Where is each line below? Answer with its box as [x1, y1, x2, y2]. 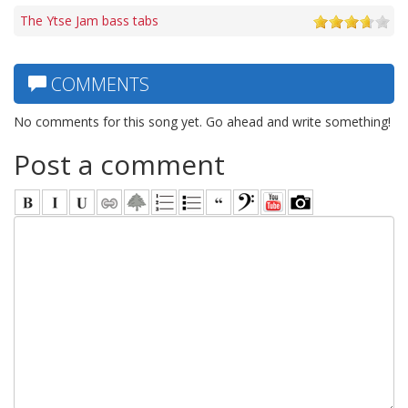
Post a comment [14, 145, 225, 183]
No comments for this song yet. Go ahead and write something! [14, 112, 391, 130]
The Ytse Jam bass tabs [20, 11, 158, 29]
